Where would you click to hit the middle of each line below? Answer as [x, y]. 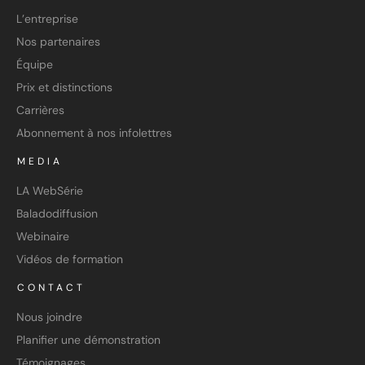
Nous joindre [49, 317]
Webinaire [43, 236]
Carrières [40, 110]
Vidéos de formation [70, 259]
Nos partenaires [58, 42]
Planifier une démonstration [88, 340]
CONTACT [51, 288]
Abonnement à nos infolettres [94, 133]
